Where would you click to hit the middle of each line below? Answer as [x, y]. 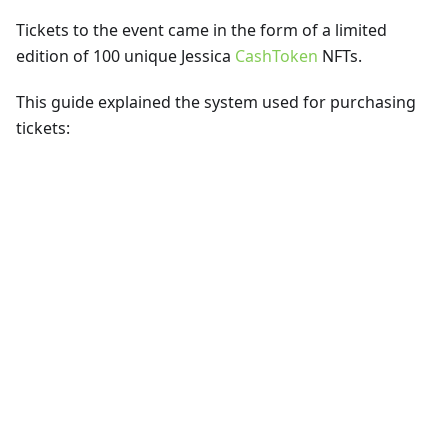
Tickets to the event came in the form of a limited [201, 30]
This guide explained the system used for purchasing [216, 102]
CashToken [276, 56]
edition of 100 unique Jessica [125, 56]
